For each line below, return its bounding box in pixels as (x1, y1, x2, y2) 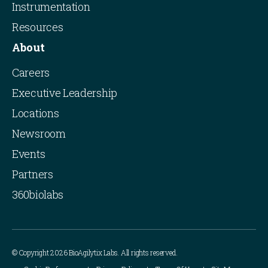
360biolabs (12, 187, 63, 202)
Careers (12, 65, 50, 80)
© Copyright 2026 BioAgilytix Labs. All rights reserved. (12, 248, 178, 258)
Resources (12, 20, 63, 35)
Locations (12, 106, 59, 121)
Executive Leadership (12, 86, 117, 100)
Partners (12, 167, 53, 182)
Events (12, 147, 45, 162)
